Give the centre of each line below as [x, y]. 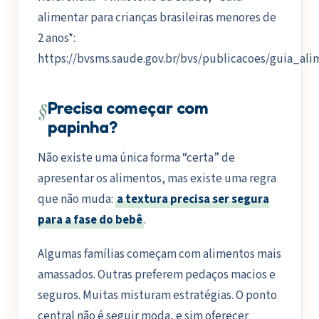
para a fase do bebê [90, 220]
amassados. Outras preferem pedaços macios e [157, 274]
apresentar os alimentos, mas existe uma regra [157, 179]
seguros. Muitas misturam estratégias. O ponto [157, 295]
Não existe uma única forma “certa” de [136, 158]
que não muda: [77, 200]
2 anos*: [57, 39]
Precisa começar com [128, 108]
